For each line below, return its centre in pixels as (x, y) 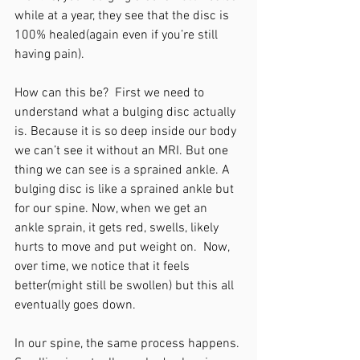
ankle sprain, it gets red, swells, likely (118, 228)
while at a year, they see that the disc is (123, 16)
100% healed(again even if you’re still (118, 35)
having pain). (51, 55)
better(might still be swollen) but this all (126, 286)
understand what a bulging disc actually (127, 112)
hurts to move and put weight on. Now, (123, 247)
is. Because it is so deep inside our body (127, 132)
